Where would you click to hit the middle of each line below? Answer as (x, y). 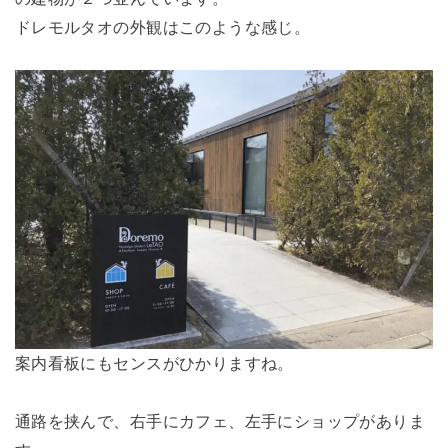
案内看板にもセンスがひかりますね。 (154, 363)
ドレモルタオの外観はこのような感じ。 (162, 26)
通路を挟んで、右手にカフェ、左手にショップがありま (220, 421)
